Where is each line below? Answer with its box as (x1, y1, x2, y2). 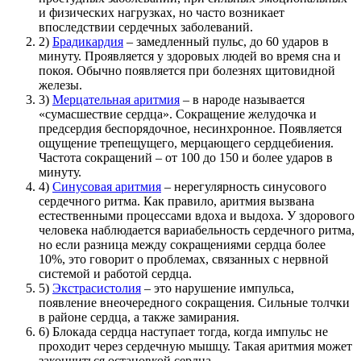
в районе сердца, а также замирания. (39, 310, 239, 325)
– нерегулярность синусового (161, 180, 326, 194)
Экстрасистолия (52, 281, 141, 296)
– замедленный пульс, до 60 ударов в (123, 35, 329, 49)
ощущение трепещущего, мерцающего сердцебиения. (39, 136, 334, 151)
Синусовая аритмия (52, 180, 161, 194)
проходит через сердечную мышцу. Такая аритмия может (39, 339, 352, 354)
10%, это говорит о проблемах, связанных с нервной (39, 252, 329, 267)
